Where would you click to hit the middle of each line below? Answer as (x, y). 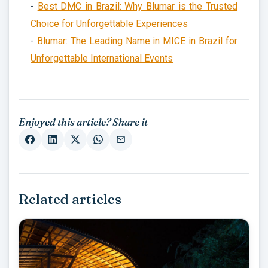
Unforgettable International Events (102, 58)
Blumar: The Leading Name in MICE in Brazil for (137, 41)
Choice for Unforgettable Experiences (109, 23)
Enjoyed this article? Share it (83, 121)
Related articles (70, 199)
